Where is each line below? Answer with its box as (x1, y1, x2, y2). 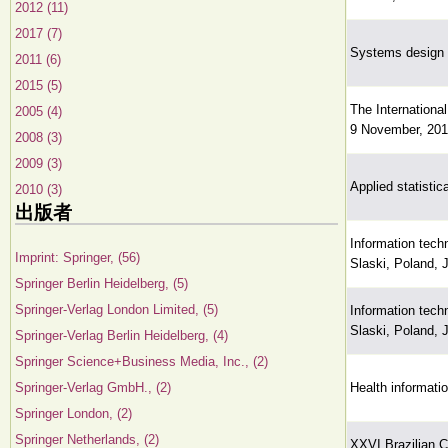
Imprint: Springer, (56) (15, 250, 140, 265)
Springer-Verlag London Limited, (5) (15, 302, 218, 317)
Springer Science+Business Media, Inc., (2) (15, 354, 268, 369)
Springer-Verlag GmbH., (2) (15, 380, 171, 395)
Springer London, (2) (15, 406, 132, 421)
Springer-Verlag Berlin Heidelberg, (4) (15, 328, 228, 343)
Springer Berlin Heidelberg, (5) (15, 276, 188, 291)
